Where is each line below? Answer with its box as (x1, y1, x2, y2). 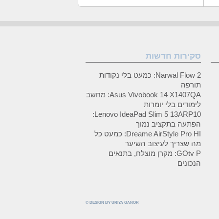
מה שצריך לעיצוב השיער (125, 139, 201, 148)
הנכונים (177, 159, 201, 167)
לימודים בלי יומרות (144, 100, 201, 109)
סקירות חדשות (146, 51, 201, 61)
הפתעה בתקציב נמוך (136, 120, 201, 128)
